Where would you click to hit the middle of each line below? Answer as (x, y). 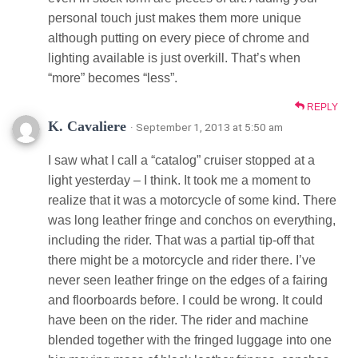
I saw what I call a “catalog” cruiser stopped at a (181, 160)
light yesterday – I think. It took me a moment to (179, 180)
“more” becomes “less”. (113, 78)
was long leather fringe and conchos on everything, (192, 220)
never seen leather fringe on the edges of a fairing (188, 280)
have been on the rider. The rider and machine (178, 320)
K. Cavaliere (89, 126)
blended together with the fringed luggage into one (190, 340)
